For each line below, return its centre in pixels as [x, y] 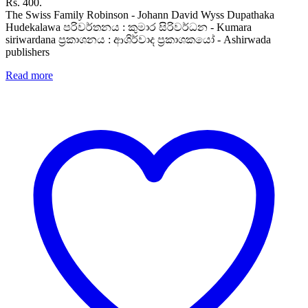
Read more [29, 76]
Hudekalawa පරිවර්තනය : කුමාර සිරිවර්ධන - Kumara [129, 27]
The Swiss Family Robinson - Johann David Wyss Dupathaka [140, 15]
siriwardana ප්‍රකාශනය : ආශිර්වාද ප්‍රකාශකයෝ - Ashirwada [138, 40]
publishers [27, 52]
